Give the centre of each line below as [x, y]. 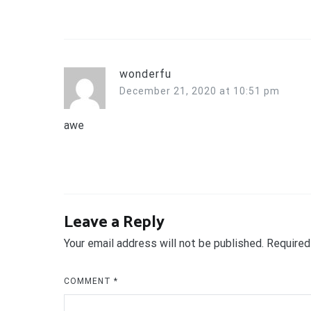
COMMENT [89, 281]
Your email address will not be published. [164, 243]
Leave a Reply [114, 222]
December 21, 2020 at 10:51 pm [200, 91]
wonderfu [145, 74]
